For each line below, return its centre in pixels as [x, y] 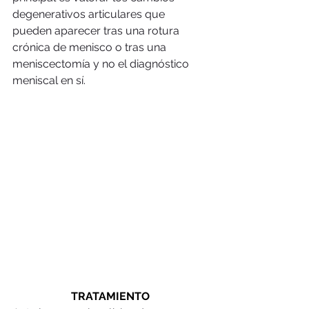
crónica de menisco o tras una [91, 48]
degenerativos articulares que [90, 14]
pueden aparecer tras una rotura [97, 31]
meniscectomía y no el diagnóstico [102, 64]
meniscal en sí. [50, 81]
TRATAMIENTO [110, 296]
